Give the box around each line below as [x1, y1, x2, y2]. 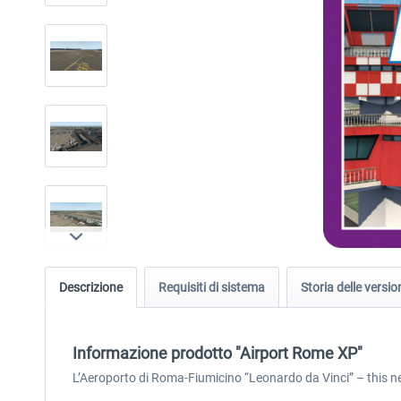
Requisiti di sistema [158, 280, 265, 294]
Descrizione [59, 280, 123, 294]
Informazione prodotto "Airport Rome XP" [73, 344, 363, 363]
